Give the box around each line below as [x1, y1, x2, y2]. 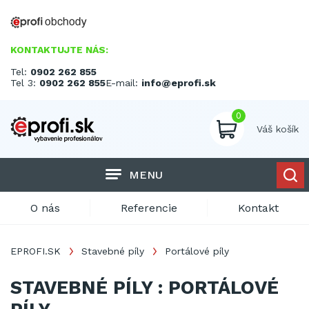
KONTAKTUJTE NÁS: [10, 44, 108, 55]
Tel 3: [10, 77, 39, 88]
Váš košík [257, 123, 299, 134]
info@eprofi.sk [141, 77, 216, 88]
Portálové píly [165, 246, 229, 257]
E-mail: [106, 77, 141, 88]
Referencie [121, 201, 177, 215]
